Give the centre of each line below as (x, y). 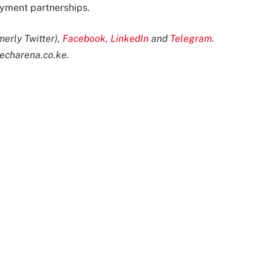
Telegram (191, 39)
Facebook (84, 39)
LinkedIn (131, 39)
